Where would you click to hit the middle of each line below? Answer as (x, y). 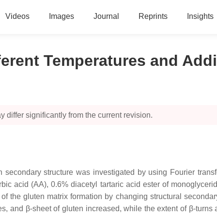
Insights (200, 16)
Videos (17, 16)
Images (61, 16)
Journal (106, 16)
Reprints (153, 16)
